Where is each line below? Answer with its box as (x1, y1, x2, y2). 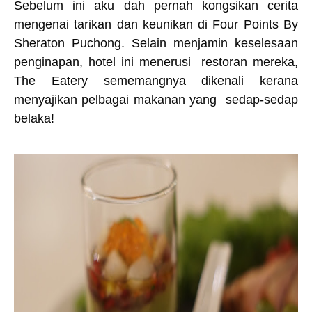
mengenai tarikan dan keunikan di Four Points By (14, 17, 298, 31)
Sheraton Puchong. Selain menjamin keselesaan (14, 36, 298, 50)
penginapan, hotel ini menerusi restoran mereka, (14, 55, 298, 69)
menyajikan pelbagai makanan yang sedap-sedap (14, 93, 298, 107)
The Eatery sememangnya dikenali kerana (14, 74, 298, 88)
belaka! (14, 111, 58, 125)
